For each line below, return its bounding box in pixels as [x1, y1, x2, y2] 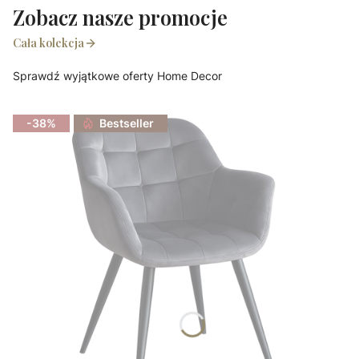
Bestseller [99, 116, 154, 131]
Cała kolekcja [13, 35, 84, 51]
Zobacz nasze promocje [13, 4, 228, 31]
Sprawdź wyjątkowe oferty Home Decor [13, 69, 222, 83]
